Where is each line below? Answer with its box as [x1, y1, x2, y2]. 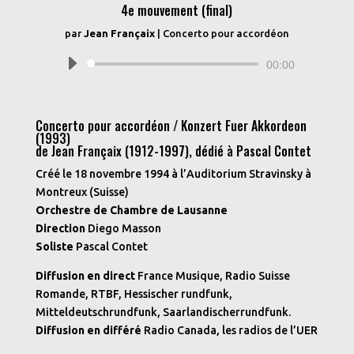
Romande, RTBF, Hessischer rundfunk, [35, 288, 232, 300]
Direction [35, 222, 85, 235]
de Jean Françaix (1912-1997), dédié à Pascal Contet [35, 141, 311, 160]
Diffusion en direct [35, 269, 135, 282]
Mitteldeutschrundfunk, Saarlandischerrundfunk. [35, 306, 291, 318]
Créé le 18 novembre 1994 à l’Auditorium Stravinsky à [35, 168, 311, 180]
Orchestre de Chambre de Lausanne [35, 204, 228, 217]
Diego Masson [85, 222, 161, 235]
